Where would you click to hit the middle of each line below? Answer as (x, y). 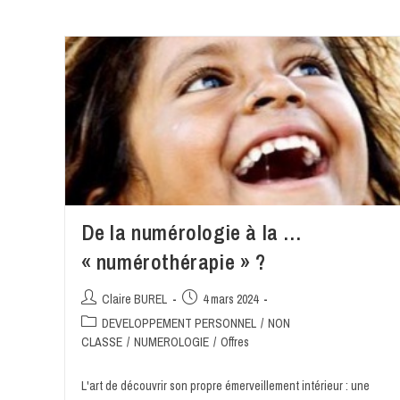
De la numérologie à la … (191, 233)
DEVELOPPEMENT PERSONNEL (179, 324)
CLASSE (101, 342)
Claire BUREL (134, 300)
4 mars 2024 (230, 300)
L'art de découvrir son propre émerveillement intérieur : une (225, 386)
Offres (234, 342)
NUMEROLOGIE (171, 342)
